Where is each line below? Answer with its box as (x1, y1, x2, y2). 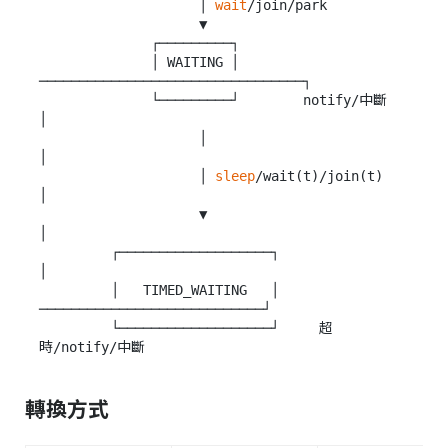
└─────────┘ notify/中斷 (39, 92, 151, 109)
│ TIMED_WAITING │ (39, 282, 111, 299)
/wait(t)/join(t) (255, 168, 383, 185)
